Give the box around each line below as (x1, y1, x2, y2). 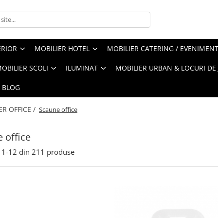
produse (47, 147, 74, 157)
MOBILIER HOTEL (35, 44, 90, 53)
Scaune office (39, 105, 77, 114)
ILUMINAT (66, 63, 98, 73)
